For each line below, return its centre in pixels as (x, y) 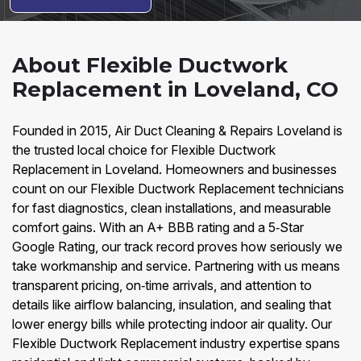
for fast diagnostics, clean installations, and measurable (172, 208)
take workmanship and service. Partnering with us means (176, 266)
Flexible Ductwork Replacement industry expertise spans (176, 343)
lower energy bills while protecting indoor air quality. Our (172, 324)
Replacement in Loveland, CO (175, 89)
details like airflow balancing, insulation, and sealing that (172, 305)
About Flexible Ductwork (150, 65)
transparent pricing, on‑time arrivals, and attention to (162, 285)
